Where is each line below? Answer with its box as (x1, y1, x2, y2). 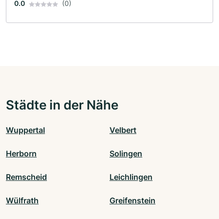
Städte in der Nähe (6, 97, 118, 113)
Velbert (109, 125, 136, 135)
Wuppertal (6, 125, 45, 135)
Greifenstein (109, 196, 155, 206)
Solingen (109, 149, 142, 159)
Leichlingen (109, 172, 153, 182)
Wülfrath (6, 196, 39, 206)
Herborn (6, 149, 37, 159)
